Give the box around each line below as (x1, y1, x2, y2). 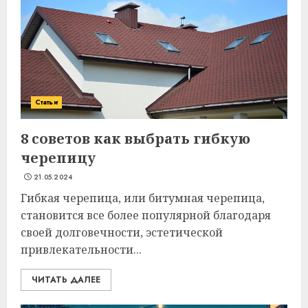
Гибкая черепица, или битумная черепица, (21, 190, 265, 206)
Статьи (35, 97, 58, 107)
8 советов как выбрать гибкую (21, 129, 250, 148)
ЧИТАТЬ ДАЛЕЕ (32, 274, 100, 286)
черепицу (21, 148, 96, 167)
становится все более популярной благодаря (21, 208, 271, 223)
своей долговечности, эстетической (21, 225, 223, 240)
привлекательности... (21, 242, 142, 257)
